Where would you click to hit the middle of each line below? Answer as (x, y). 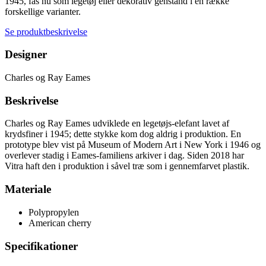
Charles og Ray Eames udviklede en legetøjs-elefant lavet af (117, 123)
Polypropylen (54, 212)
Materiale (28, 189)
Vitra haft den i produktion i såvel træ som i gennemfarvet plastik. (127, 166)
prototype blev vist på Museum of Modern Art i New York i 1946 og (133, 145)
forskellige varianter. (43, 11)
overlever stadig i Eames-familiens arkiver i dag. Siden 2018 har (124, 156)
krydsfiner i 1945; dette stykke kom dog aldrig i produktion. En (123, 134)
